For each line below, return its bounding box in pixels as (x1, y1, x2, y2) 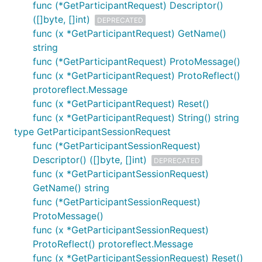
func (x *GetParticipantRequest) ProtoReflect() (33, 70, 240, 81)
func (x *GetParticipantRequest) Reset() (33, 98, 209, 109)
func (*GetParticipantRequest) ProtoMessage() (33, 56, 240, 67)
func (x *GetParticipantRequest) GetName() (33, 27, 226, 39)
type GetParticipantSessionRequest (14, 126, 171, 137)
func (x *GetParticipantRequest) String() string (33, 112, 239, 123)
